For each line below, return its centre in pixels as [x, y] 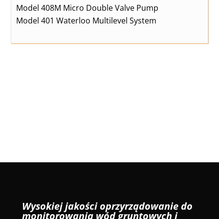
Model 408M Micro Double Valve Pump [88, 8]
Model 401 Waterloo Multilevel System [87, 21]
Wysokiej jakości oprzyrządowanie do [107, 206]
